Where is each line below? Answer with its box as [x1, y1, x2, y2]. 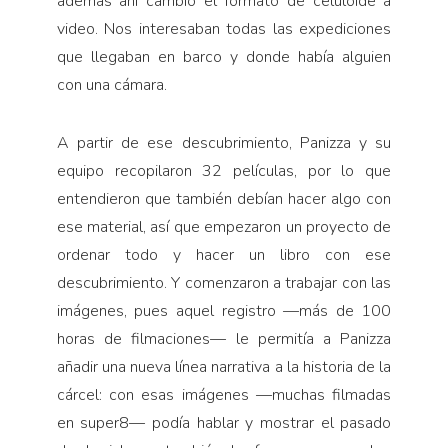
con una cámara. [56, 73, 167, 96]
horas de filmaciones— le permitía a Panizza [56, 327, 392, 350]
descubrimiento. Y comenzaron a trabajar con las [56, 271, 392, 294]
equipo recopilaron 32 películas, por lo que [56, 159, 392, 182]
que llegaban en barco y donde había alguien [56, 45, 392, 68]
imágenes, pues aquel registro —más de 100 [56, 299, 392, 322]
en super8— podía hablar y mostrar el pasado [56, 411, 392, 434]
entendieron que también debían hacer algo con [56, 187, 392, 210]
